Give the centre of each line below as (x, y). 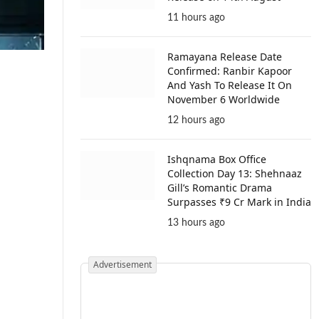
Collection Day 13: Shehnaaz (235, 173)
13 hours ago (196, 223)
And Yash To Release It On (230, 85)
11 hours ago (196, 18)
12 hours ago (196, 120)
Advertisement (122, 265)
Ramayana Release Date (225, 57)
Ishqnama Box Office (217, 159)
